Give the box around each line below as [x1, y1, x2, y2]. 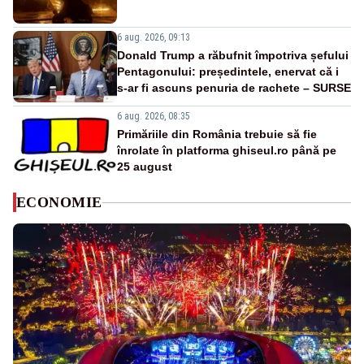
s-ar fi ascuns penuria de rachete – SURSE [117, 81, 351, 95]
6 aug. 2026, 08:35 [117, 110, 190, 123]
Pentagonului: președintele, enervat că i [117, 65, 339, 79]
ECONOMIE [16, 194, 102, 211]
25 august [117, 160, 172, 174]
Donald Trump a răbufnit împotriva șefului [117, 49, 349, 63]
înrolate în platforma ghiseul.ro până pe [117, 144, 336, 158]
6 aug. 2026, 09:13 [117, 32, 190, 44]
